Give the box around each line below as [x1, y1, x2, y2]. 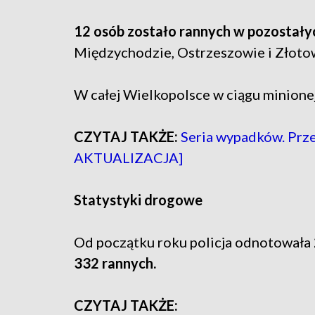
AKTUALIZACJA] [74, 149, 183, 167]
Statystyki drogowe [74, 191, 202, 209]
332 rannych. [74, 255, 156, 272]
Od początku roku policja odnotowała [74, 233, 314, 251]
